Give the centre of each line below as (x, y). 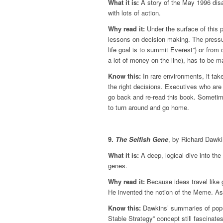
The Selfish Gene (142, 139)
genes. (118, 165)
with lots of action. (134, 13)
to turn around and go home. (149, 108)
